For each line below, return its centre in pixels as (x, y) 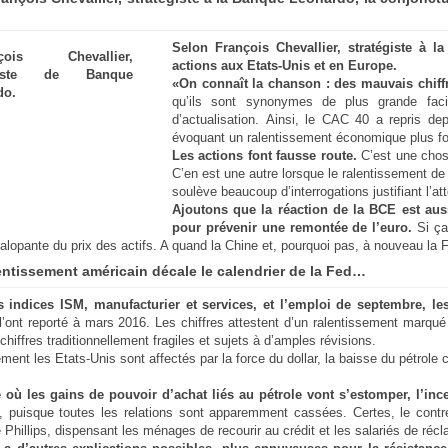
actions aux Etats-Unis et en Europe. (286, 65)
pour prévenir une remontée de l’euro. (292, 227)
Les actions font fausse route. (267, 155)
